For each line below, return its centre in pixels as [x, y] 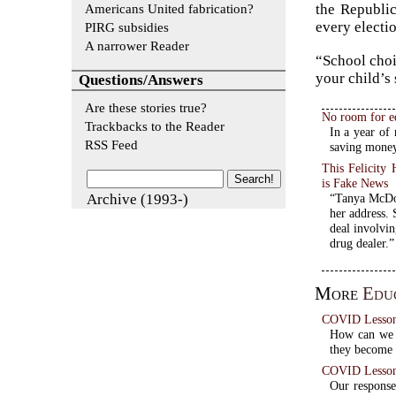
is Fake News [355, 183]
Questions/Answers [141, 80]
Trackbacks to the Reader [154, 126]
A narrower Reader [137, 45]
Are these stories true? [145, 108]
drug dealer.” [362, 244]
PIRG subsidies [126, 27]
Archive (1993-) [137, 200]
